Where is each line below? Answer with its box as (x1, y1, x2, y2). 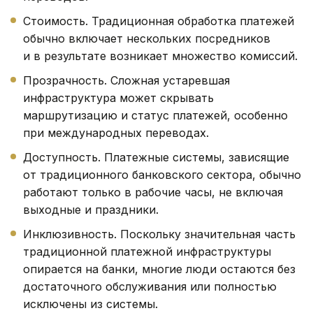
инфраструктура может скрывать (23, 90, 214, 105)
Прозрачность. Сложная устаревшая (23, 73, 230, 87)
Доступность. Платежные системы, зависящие (23, 150, 289, 164)
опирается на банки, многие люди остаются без (23, 261, 296, 276)
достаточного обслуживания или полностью (23, 279, 277, 293)
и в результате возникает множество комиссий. (23, 48, 298, 63)
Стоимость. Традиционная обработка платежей (23, 13, 294, 28)
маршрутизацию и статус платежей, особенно (23, 108, 288, 122)
